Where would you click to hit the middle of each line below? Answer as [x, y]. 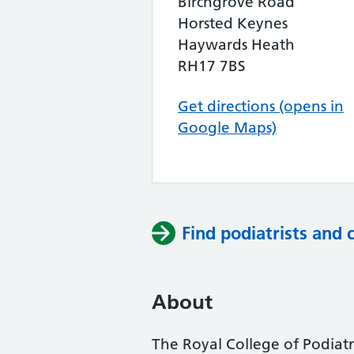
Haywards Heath [236, 45]
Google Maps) [227, 128]
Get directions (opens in [261, 106]
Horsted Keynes [233, 23]
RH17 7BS [212, 66]
